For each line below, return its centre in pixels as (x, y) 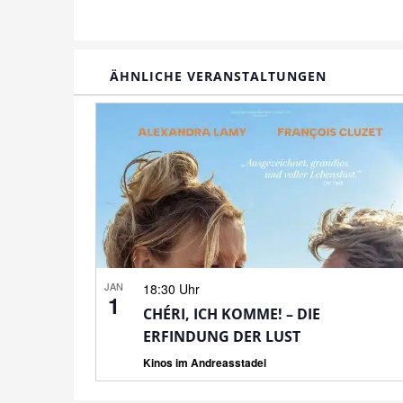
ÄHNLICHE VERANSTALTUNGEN (218, 76)
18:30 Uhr (171, 288)
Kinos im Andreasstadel (204, 362)
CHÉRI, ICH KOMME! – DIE (231, 313)
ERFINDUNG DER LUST (221, 336)
